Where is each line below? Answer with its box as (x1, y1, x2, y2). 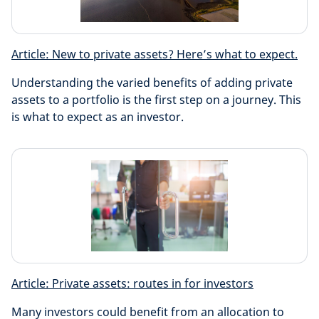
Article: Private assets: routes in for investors (11, 276, 253, 291)
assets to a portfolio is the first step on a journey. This (11, 92, 301, 108)
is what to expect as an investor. (11, 109, 184, 125)
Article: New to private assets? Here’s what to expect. (11, 46, 298, 62)
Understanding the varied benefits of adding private (11, 75, 293, 90)
